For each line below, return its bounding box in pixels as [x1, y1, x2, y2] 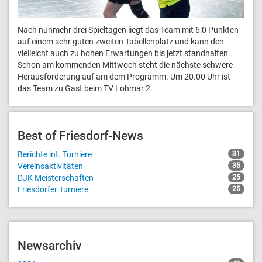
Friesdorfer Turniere [18, 184, 88, 194]
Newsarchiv [18, 238, 81, 253]
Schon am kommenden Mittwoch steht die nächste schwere [18, 60, 233, 70]
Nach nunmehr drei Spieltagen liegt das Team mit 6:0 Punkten [18, 25, 239, 35]
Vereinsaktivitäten [18, 161, 83, 171]
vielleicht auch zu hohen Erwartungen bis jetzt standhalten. [18, 48, 230, 58]
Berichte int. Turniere [18, 149, 92, 159]
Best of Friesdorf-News [18, 128, 143, 143]
